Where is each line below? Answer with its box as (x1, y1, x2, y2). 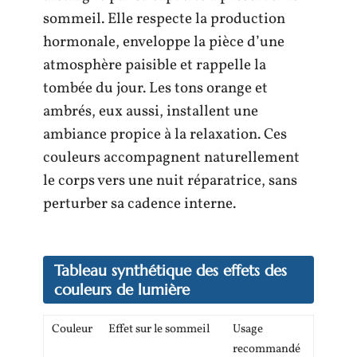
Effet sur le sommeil (108, 321, 210, 338)
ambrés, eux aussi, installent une (43, 100, 258, 122)
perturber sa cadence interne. (43, 193, 236, 214)
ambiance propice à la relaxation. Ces (43, 124, 287, 145)
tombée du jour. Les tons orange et (43, 77, 268, 99)
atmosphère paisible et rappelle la (43, 54, 266, 76)
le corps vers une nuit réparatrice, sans (43, 170, 297, 191)
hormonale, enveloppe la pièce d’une (43, 31, 284, 53)
